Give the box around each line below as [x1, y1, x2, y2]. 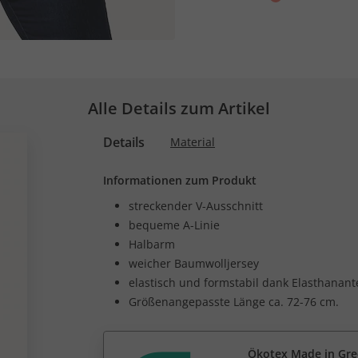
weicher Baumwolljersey [129, 256, 259, 271]
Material [170, 134, 215, 149]
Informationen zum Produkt [103, 173, 257, 188]
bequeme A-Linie [129, 217, 220, 233]
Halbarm [129, 237, 175, 252]
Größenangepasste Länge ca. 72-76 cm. [129, 294, 339, 309]
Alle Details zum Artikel [88, 97, 270, 119]
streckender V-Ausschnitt [129, 198, 263, 213]
